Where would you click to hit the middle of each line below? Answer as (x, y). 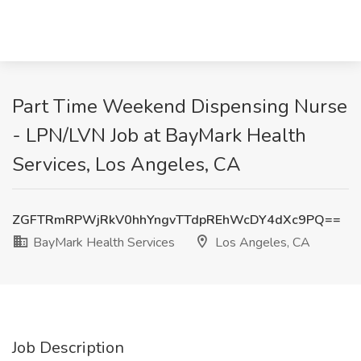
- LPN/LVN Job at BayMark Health (159, 135)
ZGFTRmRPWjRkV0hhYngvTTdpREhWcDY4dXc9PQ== (176, 220)
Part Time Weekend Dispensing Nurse (180, 106)
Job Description (68, 348)
